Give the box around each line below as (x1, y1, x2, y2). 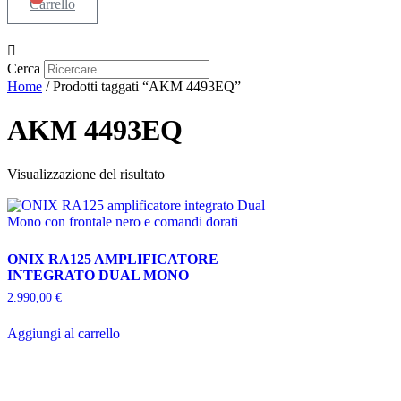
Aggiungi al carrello (7, 325, 120, 341)
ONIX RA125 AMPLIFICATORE (7, 251, 218, 267)
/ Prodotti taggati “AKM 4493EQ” (42, 79, 241, 94)
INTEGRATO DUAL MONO (7, 267, 189, 283)
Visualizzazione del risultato (7, 166, 165, 182)
